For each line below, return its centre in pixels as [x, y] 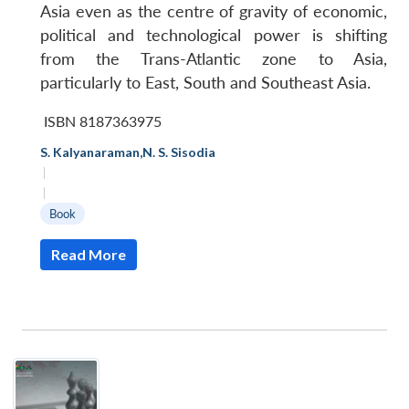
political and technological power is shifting [214, 35]
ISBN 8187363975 [103, 121]
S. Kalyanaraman [90, 152]
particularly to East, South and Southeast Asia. [205, 82]
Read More [89, 254]
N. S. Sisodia [179, 152]
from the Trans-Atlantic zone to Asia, [214, 58]
